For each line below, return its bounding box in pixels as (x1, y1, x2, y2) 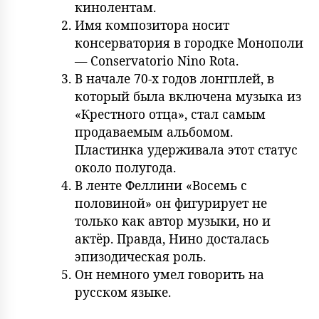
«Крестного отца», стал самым (74, 105, 266, 123)
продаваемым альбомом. (74, 123, 233, 141)
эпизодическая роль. (74, 248, 206, 266)
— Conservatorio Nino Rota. (74, 52, 239, 70)
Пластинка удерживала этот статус (74, 141, 298, 159)
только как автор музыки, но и (74, 212, 271, 230)
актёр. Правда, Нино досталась (74, 230, 269, 248)
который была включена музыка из (74, 88, 301, 105)
